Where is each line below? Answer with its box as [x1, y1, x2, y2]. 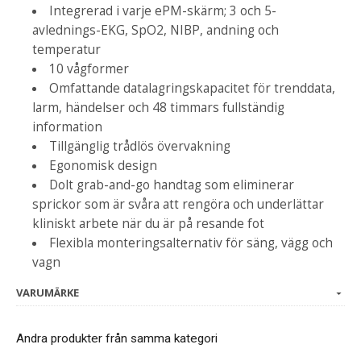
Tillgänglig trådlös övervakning [49, 137, 231, 155]
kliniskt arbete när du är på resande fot [32, 214, 264, 232]
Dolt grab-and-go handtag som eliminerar [49, 176, 295, 193]
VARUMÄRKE [16, 284, 79, 300]
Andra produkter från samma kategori [16, 330, 218, 346]
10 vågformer [49, 60, 130, 77]
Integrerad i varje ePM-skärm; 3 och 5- [49, 2, 277, 19]
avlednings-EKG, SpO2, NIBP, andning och [32, 21, 279, 39]
